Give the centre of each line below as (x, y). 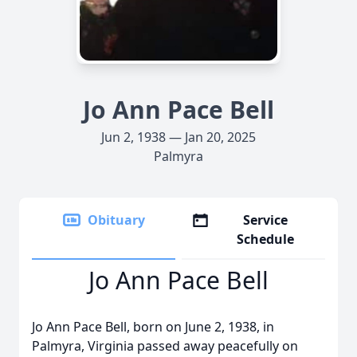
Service (266, 220)
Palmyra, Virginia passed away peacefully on (165, 346)
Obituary (116, 220)
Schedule (266, 239)
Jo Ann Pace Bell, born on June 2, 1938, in (153, 327)
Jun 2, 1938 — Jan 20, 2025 (178, 137)
